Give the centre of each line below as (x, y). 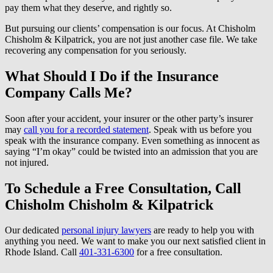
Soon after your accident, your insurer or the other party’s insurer (129, 118)
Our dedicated (33, 230)
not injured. (27, 162)
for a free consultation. (178, 252)
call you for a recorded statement (86, 129)
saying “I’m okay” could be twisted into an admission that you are (131, 151)
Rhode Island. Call (42, 252)
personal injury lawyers (106, 230)
